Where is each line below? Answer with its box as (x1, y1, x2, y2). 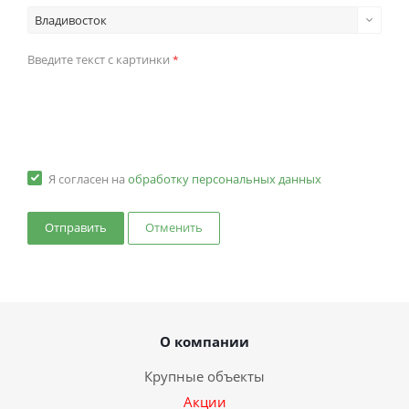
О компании (160, 332, 249, 351)
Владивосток (35, 12, 107, 29)
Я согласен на (48, 171, 128, 188)
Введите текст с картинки (27, 51, 173, 68)
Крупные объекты (144, 367, 265, 386)
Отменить (145, 219, 203, 236)
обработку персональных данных (128, 171, 321, 188)
